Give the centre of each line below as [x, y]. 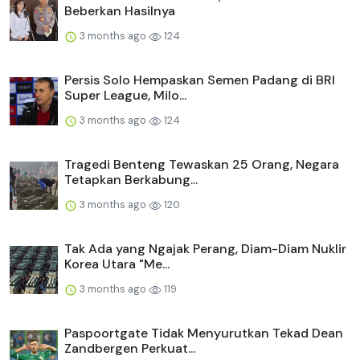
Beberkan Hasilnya [120, 10]
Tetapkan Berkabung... [131, 179]
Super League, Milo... [125, 95]
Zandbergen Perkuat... [130, 348]
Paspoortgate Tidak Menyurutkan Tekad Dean [204, 333]
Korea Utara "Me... [117, 264]
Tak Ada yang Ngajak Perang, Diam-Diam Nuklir [205, 248]
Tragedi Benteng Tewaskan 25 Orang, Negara [202, 164]
